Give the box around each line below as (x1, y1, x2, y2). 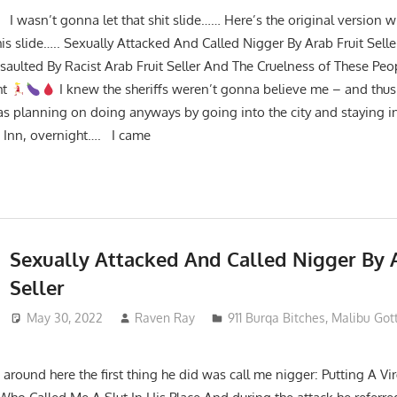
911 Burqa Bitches (228, 309, 326, 325)
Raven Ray (135, 309, 196, 325)
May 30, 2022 (26, 309, 103, 325)
